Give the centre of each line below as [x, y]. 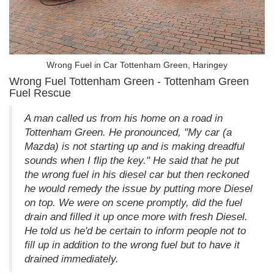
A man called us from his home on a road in [124, 119]
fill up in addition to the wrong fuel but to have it [132, 245]
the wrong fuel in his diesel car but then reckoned [137, 175]
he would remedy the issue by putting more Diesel [139, 189]
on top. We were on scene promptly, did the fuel [133, 203]
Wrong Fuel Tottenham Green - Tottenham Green [129, 82]
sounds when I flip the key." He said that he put [132, 161]
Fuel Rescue [40, 93]
